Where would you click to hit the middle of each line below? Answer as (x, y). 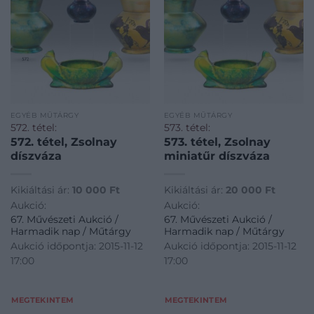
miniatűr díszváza (217, 156)
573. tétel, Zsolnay (217, 142)
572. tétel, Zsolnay (63, 142)
